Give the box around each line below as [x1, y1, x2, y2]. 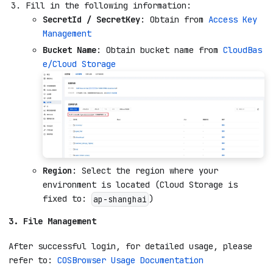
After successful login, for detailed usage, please [9, 240, 252, 252]
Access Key [208, 14, 257, 26]
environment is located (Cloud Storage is [43, 179, 238, 191]
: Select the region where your [72, 165, 218, 177]
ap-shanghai [93, 193, 147, 205]
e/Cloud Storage [43, 58, 116, 69]
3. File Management [9, 216, 96, 227]
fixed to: [43, 193, 91, 205]
